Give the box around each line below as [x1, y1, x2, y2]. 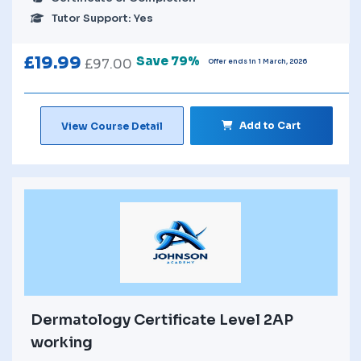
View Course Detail [60, 119, 163, 132]
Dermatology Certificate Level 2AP [31, 310, 293, 329]
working [31, 333, 93, 351]
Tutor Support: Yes [52, 10, 153, 25]
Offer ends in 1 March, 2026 [208, 57, 307, 66]
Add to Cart [239, 118, 301, 131]
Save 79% [136, 53, 200, 69]
